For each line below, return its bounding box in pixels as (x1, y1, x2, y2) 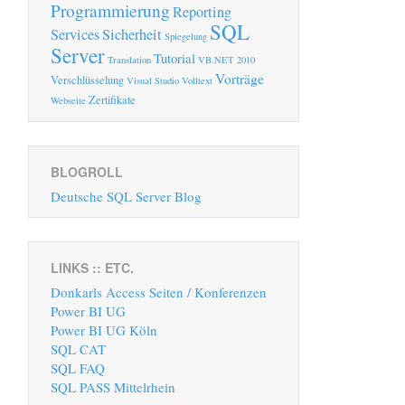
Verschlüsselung (51, 72, 124, 89)
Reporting (173, 2, 231, 23)
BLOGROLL (51, 163, 123, 182)
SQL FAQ (51, 359, 105, 378)
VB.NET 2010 (198, 53, 255, 67)
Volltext (182, 74, 212, 88)
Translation (108, 53, 151, 67)
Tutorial (154, 49, 195, 68)
